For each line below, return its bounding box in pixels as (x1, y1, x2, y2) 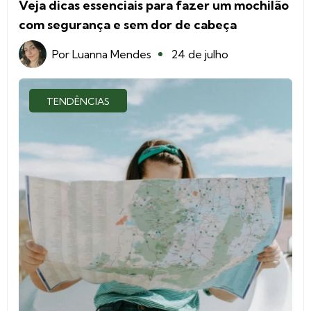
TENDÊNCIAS (47, 95, 110, 108)
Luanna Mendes (72, 47, 151, 62)
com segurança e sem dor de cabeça (19, 17, 237, 33)
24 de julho (171, 47, 228, 62)
